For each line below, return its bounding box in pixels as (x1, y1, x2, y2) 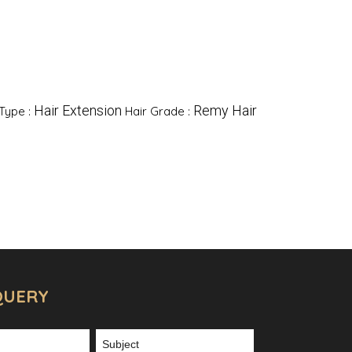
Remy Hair (192, 102, 257, 119)
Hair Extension (33, 102, 122, 119)
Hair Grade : (124, 104, 193, 119)
